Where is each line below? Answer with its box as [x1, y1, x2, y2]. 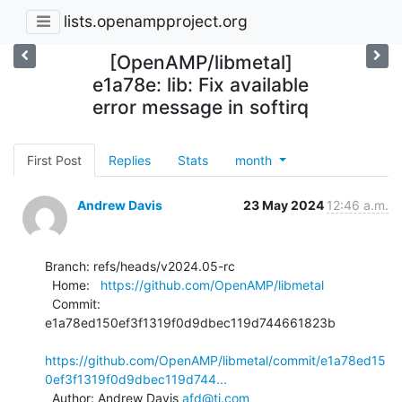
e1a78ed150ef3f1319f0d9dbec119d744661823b [45, 314, 336, 330]
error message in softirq [92, 95, 310, 118]
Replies [109, 152, 151, 168]
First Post [27, 152, 82, 168]
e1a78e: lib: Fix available [92, 73, 310, 96]
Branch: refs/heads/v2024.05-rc [45, 258, 235, 274]
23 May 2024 [243, 197, 327, 213]
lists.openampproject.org [64, 12, 248, 31]
